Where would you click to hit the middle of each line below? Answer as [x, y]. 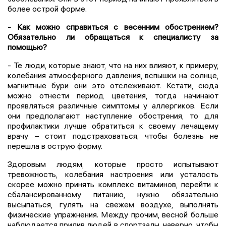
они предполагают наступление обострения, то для [113, 115]
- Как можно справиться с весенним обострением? [113, 26]
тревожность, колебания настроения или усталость [113, 174]
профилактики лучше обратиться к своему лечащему [113, 125]
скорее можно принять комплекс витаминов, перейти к [113, 184]
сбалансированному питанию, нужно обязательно [113, 194]
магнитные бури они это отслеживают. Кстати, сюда [113, 85]
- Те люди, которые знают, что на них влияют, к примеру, [113, 65]
